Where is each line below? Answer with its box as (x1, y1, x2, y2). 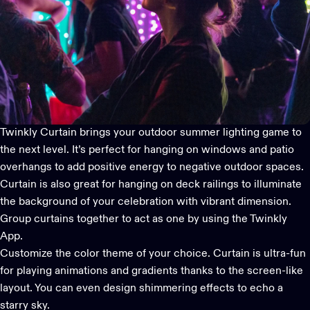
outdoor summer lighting (138, 127, 259, 138)
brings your (77, 127, 138, 138)
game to (259, 127, 302, 138)
